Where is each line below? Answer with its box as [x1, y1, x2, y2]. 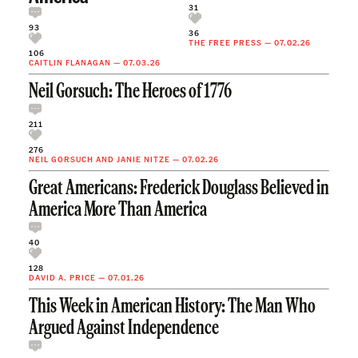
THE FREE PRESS [189, 37, 262, 47]
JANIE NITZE [117, 153, 170, 164]
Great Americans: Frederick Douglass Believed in [29, 178, 329, 199]
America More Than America [29, 200, 207, 221]
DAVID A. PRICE [29, 272, 96, 282]
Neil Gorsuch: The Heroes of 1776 [29, 82, 232, 102]
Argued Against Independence [29, 318, 219, 339]
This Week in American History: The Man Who [29, 296, 316, 317]
